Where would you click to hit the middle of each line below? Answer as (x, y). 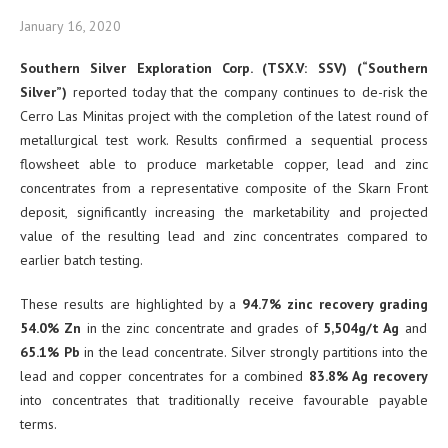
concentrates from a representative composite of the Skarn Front (224, 188)
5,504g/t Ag (361, 328)
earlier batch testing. (81, 260)
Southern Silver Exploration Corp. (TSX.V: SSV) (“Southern (224, 68)
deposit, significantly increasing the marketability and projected (224, 212)
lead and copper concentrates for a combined (164, 376)
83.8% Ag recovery (368, 376)
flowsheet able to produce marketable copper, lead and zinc (224, 164)
